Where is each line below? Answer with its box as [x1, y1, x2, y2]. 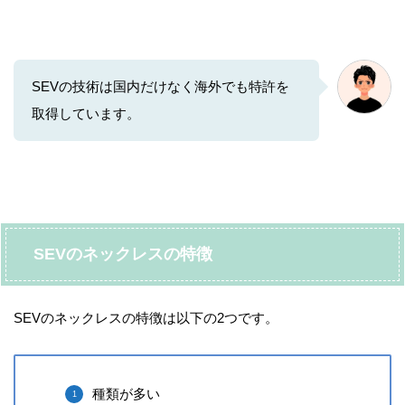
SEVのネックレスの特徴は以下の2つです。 [14, 310, 278, 326]
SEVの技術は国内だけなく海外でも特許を [32, 79, 289, 95]
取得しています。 [32, 106, 140, 122]
